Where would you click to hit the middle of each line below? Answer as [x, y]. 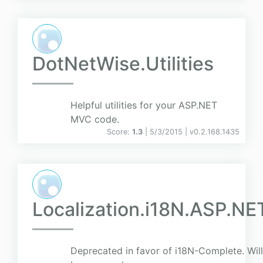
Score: [119, 132]
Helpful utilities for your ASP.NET [144, 105]
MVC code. [95, 119]
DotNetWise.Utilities [123, 64]
